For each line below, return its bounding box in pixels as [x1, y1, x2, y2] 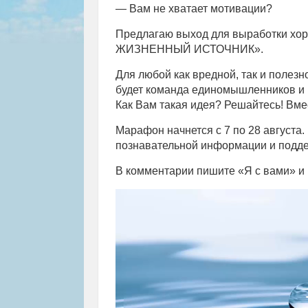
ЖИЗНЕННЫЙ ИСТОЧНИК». [115, 43, 263, 55]
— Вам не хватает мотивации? [115, 2, 272, 14]
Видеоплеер [115, 189, 178, 201]
